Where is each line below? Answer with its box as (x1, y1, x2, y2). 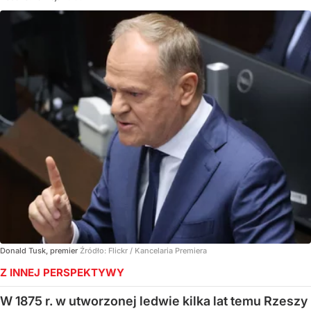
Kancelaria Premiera (135, 245, 207, 255)
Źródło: (80, 245, 108, 255)
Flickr (108, 245, 128, 255)
